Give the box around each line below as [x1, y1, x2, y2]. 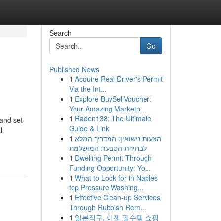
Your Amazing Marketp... [69, 104, 146, 113]
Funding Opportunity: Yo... [69, 163, 151, 173]
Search [49, 28, 72, 37]
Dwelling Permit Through [74, 153, 152, 163]
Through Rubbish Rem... [69, 202, 146, 212]
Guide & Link [69, 123, 109, 133]
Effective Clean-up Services [74, 192, 160, 202]
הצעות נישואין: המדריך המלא [74, 133, 161, 143]
